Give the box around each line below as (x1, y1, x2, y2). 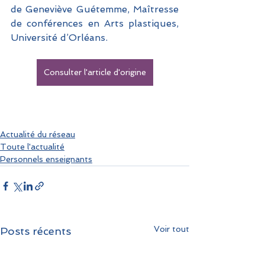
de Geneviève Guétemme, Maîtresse (11, 4, 179, 15)
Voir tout (154, 224, 189, 234)
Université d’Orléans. (11, 32, 108, 44)
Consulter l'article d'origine (43, 67, 146, 77)
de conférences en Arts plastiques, (11, 18, 179, 30)
